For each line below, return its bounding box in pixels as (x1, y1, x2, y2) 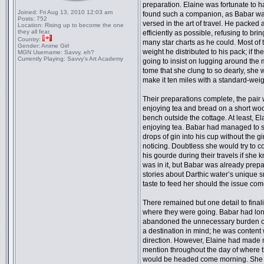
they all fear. (18, 28, 51, 35)
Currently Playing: (18, 55, 65, 62)
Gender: (18, 42, 40, 49)
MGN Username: (18, 49, 62, 55)
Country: (18, 36, 41, 42)
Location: (18, 22, 43, 28)
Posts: (18, 15, 35, 22)
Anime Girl (40, 42, 69, 49)
